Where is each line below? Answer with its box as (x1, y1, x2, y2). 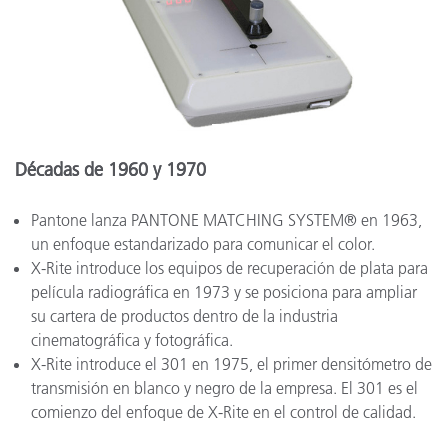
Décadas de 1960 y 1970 (15, 159, 206, 182)
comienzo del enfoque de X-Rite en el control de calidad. (31, 402, 416, 423)
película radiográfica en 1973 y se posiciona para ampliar (31, 282, 417, 303)
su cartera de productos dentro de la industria (31, 306, 338, 327)
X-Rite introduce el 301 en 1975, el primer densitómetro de (31, 354, 432, 375)
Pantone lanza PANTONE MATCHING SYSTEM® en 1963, (31, 210, 422, 231)
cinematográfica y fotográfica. (31, 330, 233, 351)
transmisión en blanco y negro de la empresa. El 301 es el (31, 378, 418, 399)
